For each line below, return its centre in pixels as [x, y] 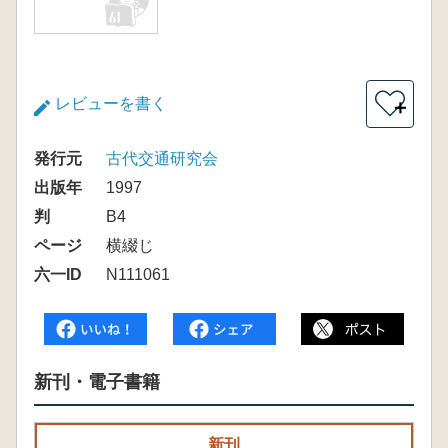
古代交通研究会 [162, 158]
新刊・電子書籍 [97, 382]
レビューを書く [111, 103]
